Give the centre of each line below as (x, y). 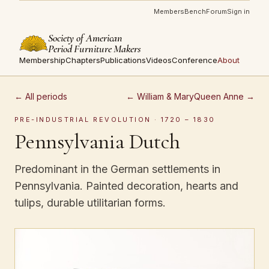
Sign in (238, 11)
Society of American (86, 38)
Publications (123, 60)
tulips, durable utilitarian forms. (90, 203)
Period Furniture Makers (95, 49)
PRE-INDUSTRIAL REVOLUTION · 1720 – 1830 (115, 119)
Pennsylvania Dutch (97, 141)
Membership (42, 60)
